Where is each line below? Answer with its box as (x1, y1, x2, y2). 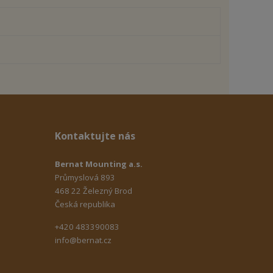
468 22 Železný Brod (55, 185, 133, 196)
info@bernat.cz (55, 234, 112, 246)
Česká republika (55, 198, 116, 210)
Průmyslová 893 (55, 171, 116, 183)
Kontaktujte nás (55, 129, 136, 143)
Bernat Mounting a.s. (55, 158, 143, 169)
